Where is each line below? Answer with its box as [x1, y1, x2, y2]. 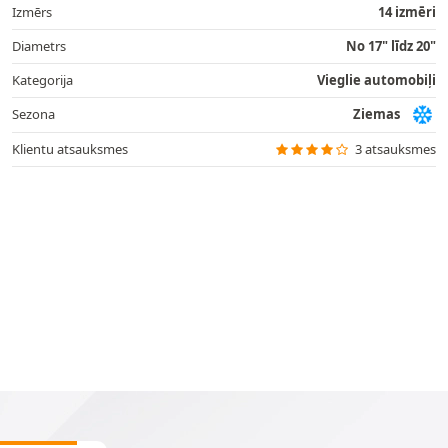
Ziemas [353, 105, 400, 123]
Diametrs [12, 36, 66, 55]
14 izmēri [378, 2, 436, 21]
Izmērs [12, 2, 52, 21]
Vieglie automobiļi [317, 70, 436, 89]
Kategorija [12, 70, 73, 89]
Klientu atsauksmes [12, 139, 128, 158]
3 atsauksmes [355, 139, 436, 158]
